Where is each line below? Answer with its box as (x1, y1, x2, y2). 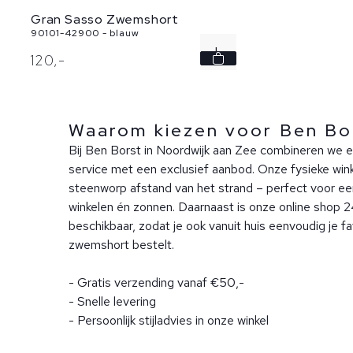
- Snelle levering (69, 292, 156, 310)
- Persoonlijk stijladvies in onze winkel (69, 311, 269, 329)
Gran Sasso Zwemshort (31, 10, 179, 28)
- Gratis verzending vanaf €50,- (69, 273, 244, 291)
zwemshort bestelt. (69, 236, 174, 253)
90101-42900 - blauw (31, 26, 140, 39)
